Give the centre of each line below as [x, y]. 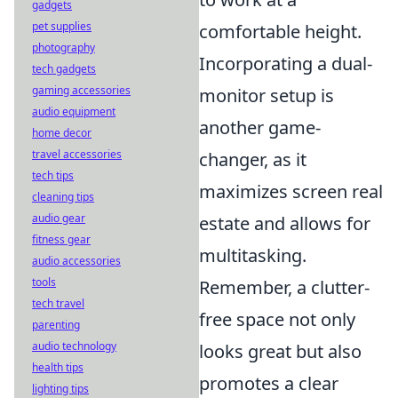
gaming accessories [81, 90]
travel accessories [77, 154]
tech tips [53, 175]
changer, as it [253, 159]
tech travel [58, 303]
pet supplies [62, 26]
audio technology [74, 346]
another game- [260, 127]
